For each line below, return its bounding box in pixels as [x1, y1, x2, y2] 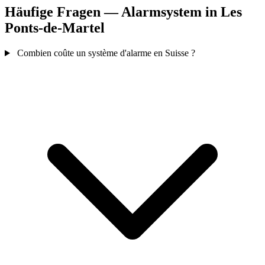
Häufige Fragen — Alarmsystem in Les [5, 4, 242, 20]
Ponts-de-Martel [5, 20, 105, 36]
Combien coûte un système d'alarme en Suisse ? [17, 48, 195, 59]
